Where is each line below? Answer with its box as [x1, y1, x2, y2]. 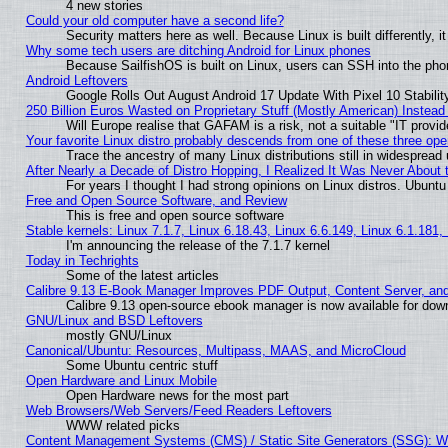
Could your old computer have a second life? [25, 13, 284, 29]
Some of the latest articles [65, 268, 219, 284]
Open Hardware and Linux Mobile [25, 373, 217, 389]
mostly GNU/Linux [65, 328, 172, 344]
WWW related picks [65, 418, 180, 434]
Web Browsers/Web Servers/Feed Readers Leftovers [25, 403, 332, 419]
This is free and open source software [65, 208, 284, 224]
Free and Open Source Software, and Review [25, 193, 287, 209]
